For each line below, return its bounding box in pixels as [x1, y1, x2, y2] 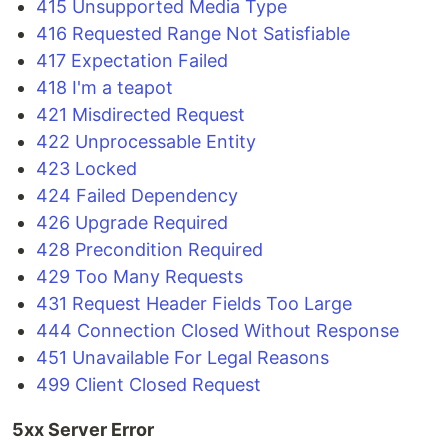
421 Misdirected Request [36, 104, 245, 125]
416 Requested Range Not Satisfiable [36, 23, 350, 44]
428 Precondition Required [36, 239, 263, 260]
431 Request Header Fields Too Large [36, 293, 352, 314]
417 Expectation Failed [36, 50, 228, 71]
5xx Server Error [12, 419, 154, 440]
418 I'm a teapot [36, 77, 173, 98]
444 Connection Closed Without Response [36, 320, 399, 341]
